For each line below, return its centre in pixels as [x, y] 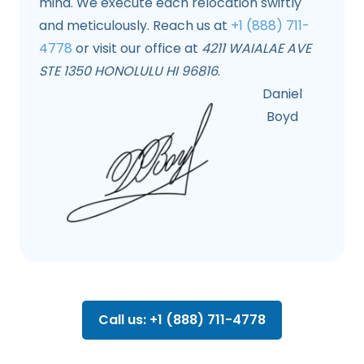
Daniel [283, 94]
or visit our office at [137, 49]
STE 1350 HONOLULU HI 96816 [128, 71]
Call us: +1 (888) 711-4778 [182, 320]
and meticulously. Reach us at [135, 26]
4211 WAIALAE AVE [256, 49]
